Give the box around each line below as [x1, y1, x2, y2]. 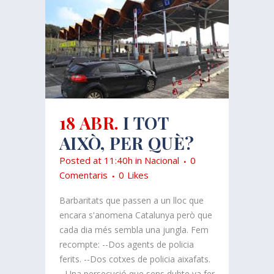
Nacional [144, 154, 179, 167]
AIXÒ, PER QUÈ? [59, 131, 194, 155]
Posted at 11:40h [59, 154, 133, 167]
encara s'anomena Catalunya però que [59, 209, 212, 221]
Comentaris [59, 169, 108, 182]
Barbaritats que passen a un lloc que [59, 194, 204, 207]
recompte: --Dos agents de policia [59, 239, 194, 251]
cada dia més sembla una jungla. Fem [59, 224, 209, 236]
